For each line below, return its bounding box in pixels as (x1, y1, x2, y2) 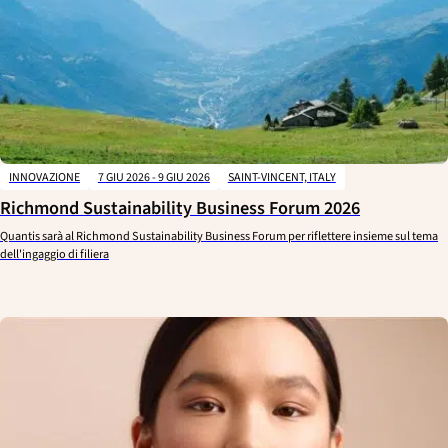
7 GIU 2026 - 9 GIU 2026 (97, 168, 210, 186)
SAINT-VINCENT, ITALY (227, 168, 336, 186)
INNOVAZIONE (8, 168, 80, 186)
